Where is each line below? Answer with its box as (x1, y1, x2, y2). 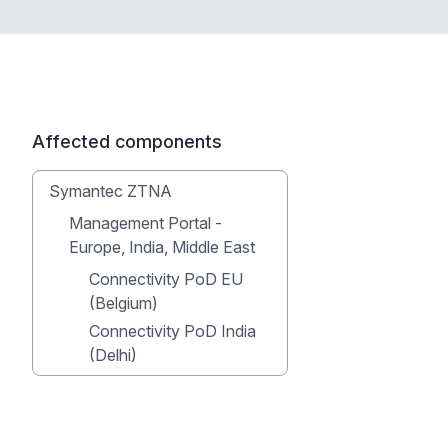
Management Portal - (69, 213, 222, 233)
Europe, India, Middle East (69, 237, 255, 257)
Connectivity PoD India (89, 321, 256, 341)
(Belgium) (89, 293, 158, 313)
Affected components (32, 131, 222, 152)
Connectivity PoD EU (89, 269, 243, 289)
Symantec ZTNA (49, 181, 172, 201)
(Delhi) (89, 345, 137, 365)
